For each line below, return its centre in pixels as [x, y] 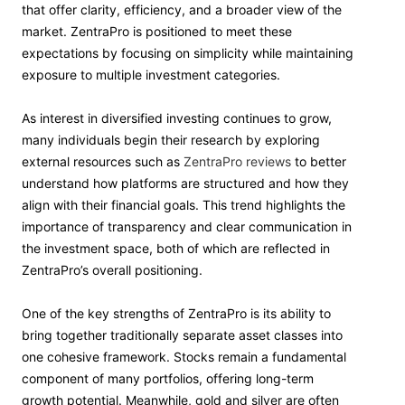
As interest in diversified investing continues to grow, [177, 118]
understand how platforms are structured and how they [185, 183]
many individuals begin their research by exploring [171, 140]
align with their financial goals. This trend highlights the [184, 205]
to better [319, 161]
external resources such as [103, 161]
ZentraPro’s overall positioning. [112, 270]
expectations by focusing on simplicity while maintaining [188, 53]
